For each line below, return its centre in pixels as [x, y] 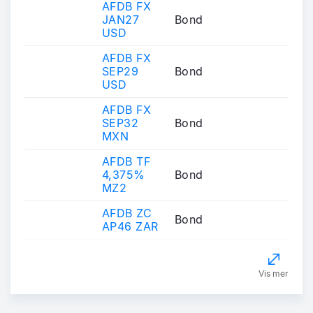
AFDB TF [126, 161]
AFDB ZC [127, 213]
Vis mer [274, 273]
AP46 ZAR [130, 226]
